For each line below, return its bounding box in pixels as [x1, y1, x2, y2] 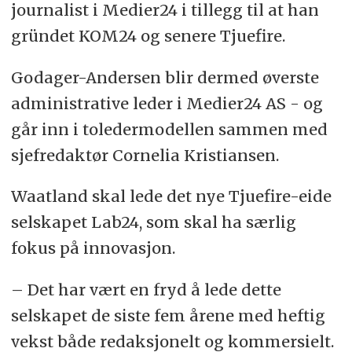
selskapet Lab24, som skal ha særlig [10, 212, 296, 233]
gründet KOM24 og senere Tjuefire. [10, 25, 289, 46]
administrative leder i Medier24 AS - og [10, 93, 323, 113]
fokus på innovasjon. [10, 238, 175, 258]
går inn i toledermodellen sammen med [10, 119, 328, 139]
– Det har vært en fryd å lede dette [10, 280, 281, 300]
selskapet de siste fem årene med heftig [10, 306, 325, 326]
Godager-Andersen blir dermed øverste [10, 67, 319, 87]
